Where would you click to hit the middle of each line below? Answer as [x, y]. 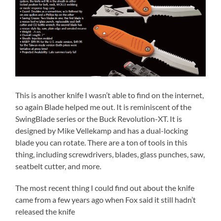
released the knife [45, 211]
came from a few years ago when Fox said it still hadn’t [106, 199]
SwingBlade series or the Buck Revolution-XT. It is [99, 118]
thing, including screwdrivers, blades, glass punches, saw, [110, 154]
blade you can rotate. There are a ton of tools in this [102, 142]
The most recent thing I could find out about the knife [105, 187]
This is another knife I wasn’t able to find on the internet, [110, 95]
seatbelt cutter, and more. [58, 166]
